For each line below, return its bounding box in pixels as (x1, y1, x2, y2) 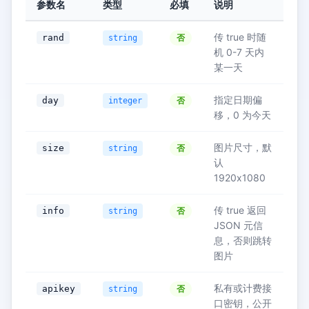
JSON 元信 (214, 219, 263, 231)
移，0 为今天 (214, 109, 271, 121)
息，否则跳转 (214, 235, 272, 246)
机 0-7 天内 (214, 46, 264, 58)
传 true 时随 (214, 31, 266, 43)
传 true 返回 (214, 204, 266, 216)
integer (108, 96, 142, 106)
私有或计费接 (214, 282, 272, 294)
